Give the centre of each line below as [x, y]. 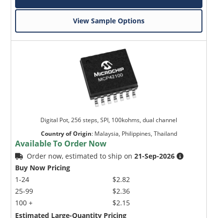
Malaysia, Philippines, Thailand [136, 134]
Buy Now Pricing [43, 168]
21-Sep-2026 [155, 156]
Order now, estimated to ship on [81, 156]
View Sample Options [109, 21]
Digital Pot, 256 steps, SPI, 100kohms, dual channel [109, 120]
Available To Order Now [61, 144]
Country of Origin [66, 134]
